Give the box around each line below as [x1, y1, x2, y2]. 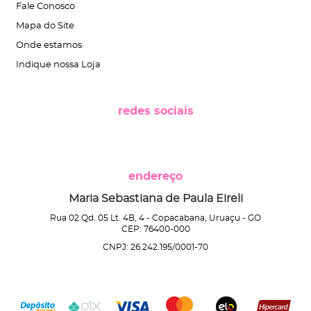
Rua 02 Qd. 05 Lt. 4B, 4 [50, 213, 144, 222]
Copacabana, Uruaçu [152, 213, 240, 222]
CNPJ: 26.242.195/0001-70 [103, 242, 208, 251]
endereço [128, 170, 183, 182]
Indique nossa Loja [16, 60, 101, 69]
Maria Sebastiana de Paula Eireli [68, 192, 243, 204]
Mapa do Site [16, 21, 74, 31]
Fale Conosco [16, 1, 75, 11]
